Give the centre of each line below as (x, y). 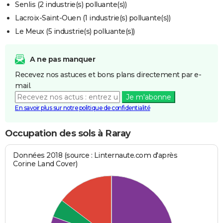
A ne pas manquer (62, 59)
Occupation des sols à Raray (68, 134)
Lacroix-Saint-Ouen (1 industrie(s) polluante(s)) (93, 18)
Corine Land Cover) (45, 164)
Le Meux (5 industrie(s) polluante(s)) (75, 32)
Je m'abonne (148, 97)
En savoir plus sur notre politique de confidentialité (83, 108)
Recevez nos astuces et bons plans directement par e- (108, 75)
